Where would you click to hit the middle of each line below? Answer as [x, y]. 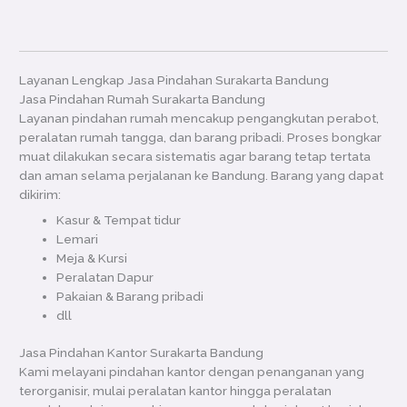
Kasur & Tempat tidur [119, 219]
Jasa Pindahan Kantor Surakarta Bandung [142, 353]
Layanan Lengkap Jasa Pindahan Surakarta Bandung [174, 79]
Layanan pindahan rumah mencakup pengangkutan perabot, [199, 118]
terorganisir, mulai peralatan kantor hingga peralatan [176, 391]
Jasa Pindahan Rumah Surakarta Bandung [143, 99]
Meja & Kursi [92, 258]
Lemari [78, 238]
